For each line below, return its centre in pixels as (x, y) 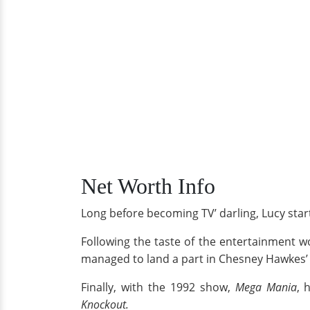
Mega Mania (266, 287)
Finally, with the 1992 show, (158, 287)
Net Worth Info (148, 186)
